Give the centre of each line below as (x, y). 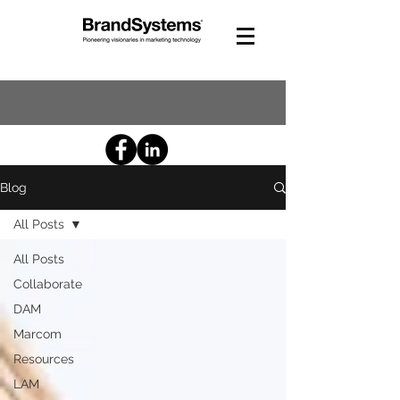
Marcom (37, 334)
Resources (44, 359)
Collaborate (48, 284)
